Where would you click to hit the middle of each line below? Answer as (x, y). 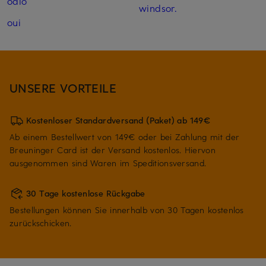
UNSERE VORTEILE (63, 88)
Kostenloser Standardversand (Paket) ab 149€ (118, 121)
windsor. (158, 8)
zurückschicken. (41, 223)
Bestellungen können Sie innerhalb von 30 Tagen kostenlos (127, 210)
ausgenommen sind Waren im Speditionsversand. (108, 163)
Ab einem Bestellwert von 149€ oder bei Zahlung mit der (125, 137)
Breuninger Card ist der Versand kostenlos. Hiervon (113, 150)
